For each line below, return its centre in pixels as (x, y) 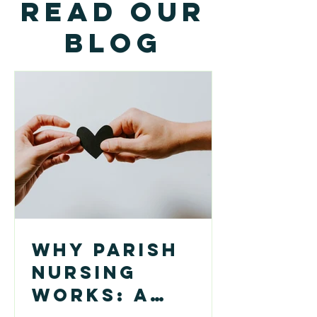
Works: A (91, 295)
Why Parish (105, 250)
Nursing (84, 272)
